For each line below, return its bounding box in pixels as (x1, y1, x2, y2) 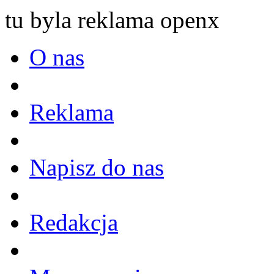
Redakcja (29, 209, 118, 235)
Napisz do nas (29, 154, 164, 180)
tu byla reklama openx (5, 6, 220, 33)
